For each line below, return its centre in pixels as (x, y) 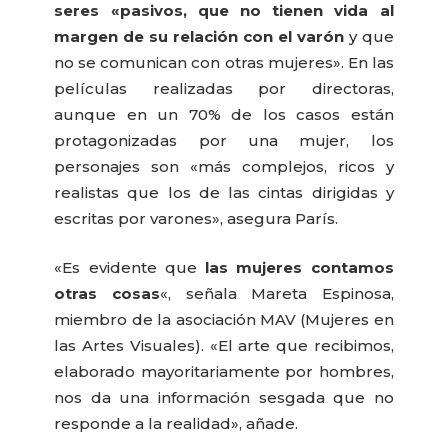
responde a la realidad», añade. (176, 423)
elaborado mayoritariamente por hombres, (224, 371)
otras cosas (107, 293)
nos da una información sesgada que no (224, 397)
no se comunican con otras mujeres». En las (224, 63)
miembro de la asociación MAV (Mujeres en (224, 319)
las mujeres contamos (299, 267)
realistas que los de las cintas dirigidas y (224, 193)
